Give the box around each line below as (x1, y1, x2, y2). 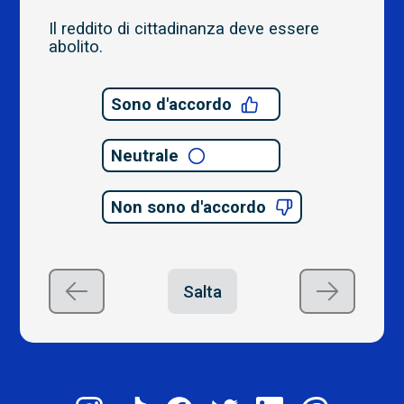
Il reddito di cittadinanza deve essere (49, 19, 320, 38)
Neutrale (111, 146, 179, 165)
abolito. (49, 37, 104, 56)
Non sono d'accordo (111, 197, 266, 216)
